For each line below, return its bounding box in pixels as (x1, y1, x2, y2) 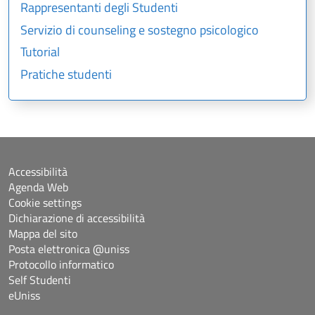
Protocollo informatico (8, 256, 114, 274)
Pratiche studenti (20, 65, 112, 84)
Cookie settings (8, 194, 82, 212)
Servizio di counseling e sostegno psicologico (20, 20, 259, 39)
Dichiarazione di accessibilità (8, 210, 145, 227)
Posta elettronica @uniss (8, 240, 129, 258)
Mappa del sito (8, 225, 77, 243)
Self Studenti (8, 271, 71, 289)
